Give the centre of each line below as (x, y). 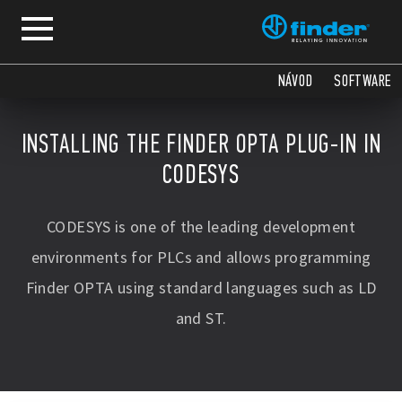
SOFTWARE (363, 82)
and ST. (201, 318)
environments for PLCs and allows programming (201, 257)
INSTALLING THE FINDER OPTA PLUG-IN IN (201, 144)
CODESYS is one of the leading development (201, 227)
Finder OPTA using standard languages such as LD (201, 288)
